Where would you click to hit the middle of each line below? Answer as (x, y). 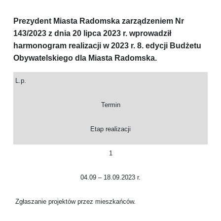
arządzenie (146, 21)
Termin (110, 105)
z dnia (59, 34)
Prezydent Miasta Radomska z (70, 21)
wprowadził (150, 34)
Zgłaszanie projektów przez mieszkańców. (75, 202)
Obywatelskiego (44, 58)
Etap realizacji (110, 129)
